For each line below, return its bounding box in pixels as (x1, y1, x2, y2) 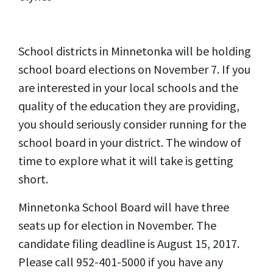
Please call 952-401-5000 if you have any (18, 254, 223, 269)
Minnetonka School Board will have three (18, 199, 229, 214)
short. (18, 171, 48, 186)
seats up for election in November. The (18, 218, 216, 233)
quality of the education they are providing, (18, 98, 239, 113)
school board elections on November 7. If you (18, 62, 250, 77)
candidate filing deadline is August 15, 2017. (18, 236, 239, 251)
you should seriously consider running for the (18, 116, 246, 132)
